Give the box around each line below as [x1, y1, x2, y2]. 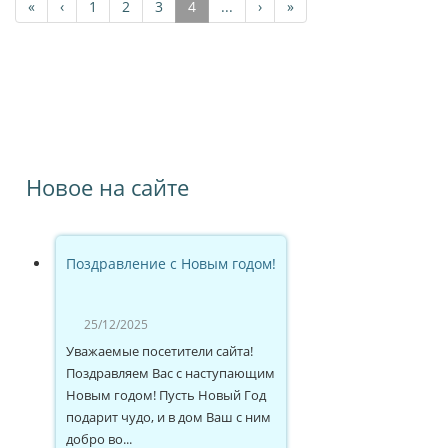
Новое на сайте [26, 171, 189, 202]
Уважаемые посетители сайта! [66, 341, 253, 360]
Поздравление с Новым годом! [66, 253, 276, 273]
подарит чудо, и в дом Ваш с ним [66, 407, 271, 426]
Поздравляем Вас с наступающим [66, 363, 275, 382]
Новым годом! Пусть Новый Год [66, 385, 266, 404]
